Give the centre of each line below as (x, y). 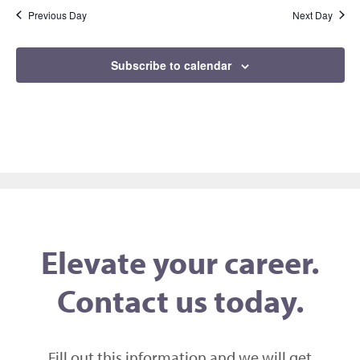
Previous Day (57, 14)
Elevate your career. (180, 261)
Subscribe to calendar (171, 65)
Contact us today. (180, 300)
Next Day (312, 14)
